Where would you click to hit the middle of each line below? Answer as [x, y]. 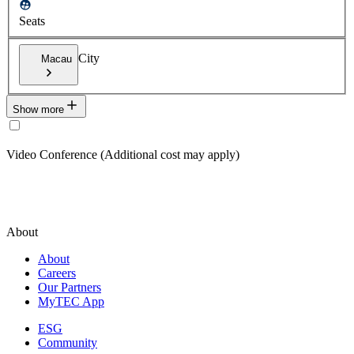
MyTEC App [71, 301]
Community [68, 342]
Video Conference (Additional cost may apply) [123, 154]
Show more [38, 109]
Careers [57, 273]
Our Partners [70, 287]
